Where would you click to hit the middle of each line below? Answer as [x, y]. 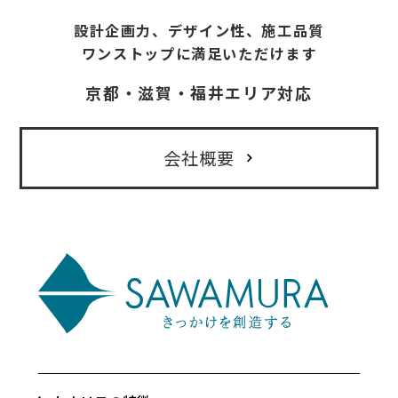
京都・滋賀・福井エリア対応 [199, 92]
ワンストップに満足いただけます [199, 53]
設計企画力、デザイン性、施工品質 [199, 30]
